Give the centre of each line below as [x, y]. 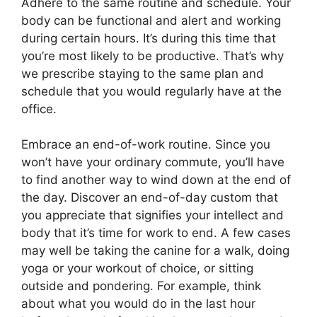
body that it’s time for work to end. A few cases [156, 233]
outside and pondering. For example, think [141, 286]
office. [39, 109]
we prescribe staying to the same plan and [143, 73]
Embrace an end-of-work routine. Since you [146, 145]
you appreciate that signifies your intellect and [152, 215]
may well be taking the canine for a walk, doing [155, 251]
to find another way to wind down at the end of [156, 180]
